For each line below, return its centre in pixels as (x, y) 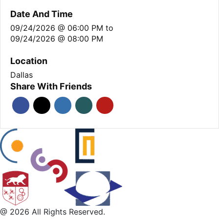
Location (29, 61)
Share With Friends (51, 86)
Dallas (22, 75)
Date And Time (42, 14)
